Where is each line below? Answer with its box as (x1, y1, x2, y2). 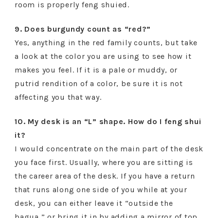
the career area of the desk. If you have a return (15, 171, 195, 181)
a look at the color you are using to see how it (15, 52, 192, 61)
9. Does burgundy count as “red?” (15, 24, 151, 34)
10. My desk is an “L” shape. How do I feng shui (15, 117, 201, 126)
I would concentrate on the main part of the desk (15, 144, 203, 153)
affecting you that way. (15, 92, 102, 102)
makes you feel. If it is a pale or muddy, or (15, 65, 178, 74)
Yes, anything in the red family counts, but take (15, 38, 198, 47)
